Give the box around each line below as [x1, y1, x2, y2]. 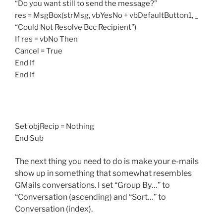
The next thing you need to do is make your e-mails [15, 156, 199, 166]
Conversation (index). [15, 204, 93, 214]
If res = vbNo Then [15, 34, 78, 44]
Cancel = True [15, 46, 62, 55]
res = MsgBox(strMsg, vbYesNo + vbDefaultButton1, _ [15, 10, 199, 20]
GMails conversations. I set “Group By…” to [15, 180, 170, 190]
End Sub [15, 134, 44, 143]
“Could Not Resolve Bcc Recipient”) [15, 22, 136, 32]
